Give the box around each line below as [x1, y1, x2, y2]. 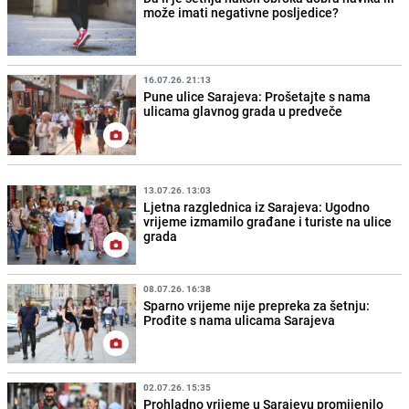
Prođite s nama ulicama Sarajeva [143, 310, 336, 329]
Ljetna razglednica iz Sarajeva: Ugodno [143, 197, 371, 215]
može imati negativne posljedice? [143, 4, 340, 22]
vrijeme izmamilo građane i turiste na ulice [143, 212, 393, 230]
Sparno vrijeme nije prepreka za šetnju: [143, 296, 371, 314]
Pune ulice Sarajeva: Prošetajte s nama [143, 88, 372, 106]
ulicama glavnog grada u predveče [143, 102, 343, 121]
